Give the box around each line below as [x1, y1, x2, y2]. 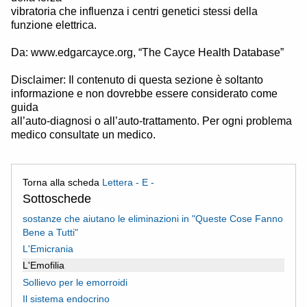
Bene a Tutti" [23, 226, 78, 238]
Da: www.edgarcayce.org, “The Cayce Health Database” [11, 46, 284, 58]
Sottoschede [23, 191, 91, 206]
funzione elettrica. [11, 19, 97, 31]
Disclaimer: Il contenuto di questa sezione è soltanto [11, 73, 263, 86]
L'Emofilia [23, 260, 64, 271]
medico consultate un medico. [11, 128, 156, 140]
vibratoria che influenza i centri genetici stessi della [11, 5, 258, 17]
